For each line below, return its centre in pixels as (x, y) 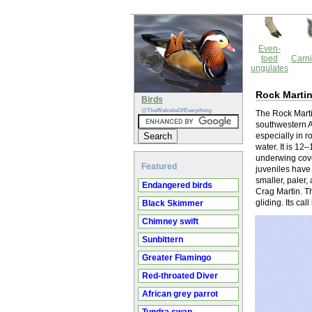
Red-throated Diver (180, 276)
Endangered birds (177, 185)
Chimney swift (170, 221)
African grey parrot (180, 294)
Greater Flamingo (177, 258)
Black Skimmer (173, 203)
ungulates (270, 68)
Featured (159, 166)
